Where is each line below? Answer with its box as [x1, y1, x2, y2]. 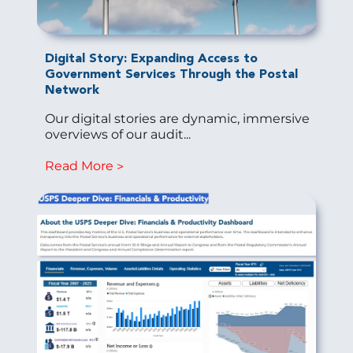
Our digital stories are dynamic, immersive [44, 110, 310, 126]
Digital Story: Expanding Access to [44, 52, 258, 65]
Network [44, 84, 99, 97]
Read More [44, 158, 113, 173]
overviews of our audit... [44, 126, 191, 142]
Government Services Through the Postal [44, 68, 298, 81]
